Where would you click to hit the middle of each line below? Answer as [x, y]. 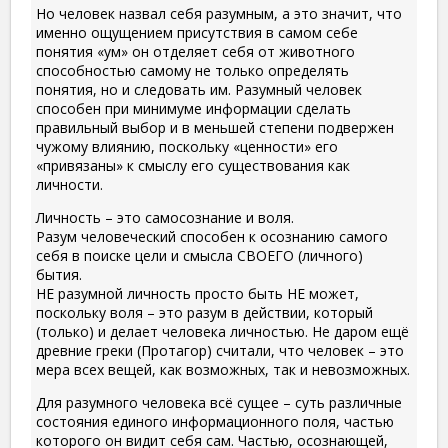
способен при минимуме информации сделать [193, 109]
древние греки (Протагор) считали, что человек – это [220, 351]
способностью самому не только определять [192, 71]
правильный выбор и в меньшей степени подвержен [215, 128]
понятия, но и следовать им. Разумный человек [199, 90]
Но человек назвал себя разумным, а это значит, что [219, 14]
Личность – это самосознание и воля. [165, 218]
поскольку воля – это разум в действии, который [204, 313]
